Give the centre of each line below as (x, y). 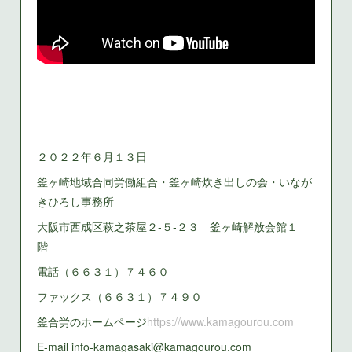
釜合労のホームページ (92, 322)
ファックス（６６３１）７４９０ (120, 297)
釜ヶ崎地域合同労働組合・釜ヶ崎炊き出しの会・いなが (175, 182)
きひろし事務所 (76, 202)
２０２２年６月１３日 (92, 157)
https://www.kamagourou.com (221, 322)
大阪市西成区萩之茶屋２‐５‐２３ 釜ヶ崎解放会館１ (168, 227)
